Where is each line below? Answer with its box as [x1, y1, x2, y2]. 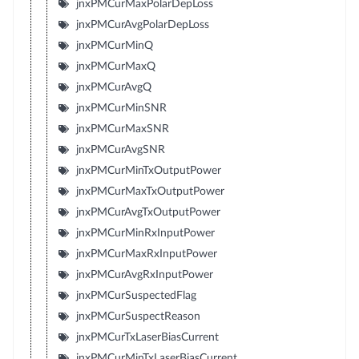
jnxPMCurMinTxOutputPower [75, 164, 221, 176]
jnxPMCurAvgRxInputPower [75, 268, 213, 280]
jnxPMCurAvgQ [75, 81, 151, 93]
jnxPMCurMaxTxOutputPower [75, 185, 224, 197]
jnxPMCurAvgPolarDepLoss [75, 18, 209, 30]
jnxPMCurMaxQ [75, 60, 155, 72]
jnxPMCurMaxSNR [75, 123, 169, 135]
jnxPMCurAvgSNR [75, 143, 165, 155]
